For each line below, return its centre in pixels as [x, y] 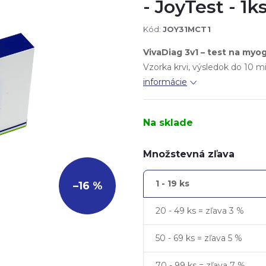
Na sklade [168, 122]
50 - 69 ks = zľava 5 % [199, 238]
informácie [165, 82]
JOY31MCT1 [187, 29]
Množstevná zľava [189, 154]
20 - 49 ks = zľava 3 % [200, 210]
